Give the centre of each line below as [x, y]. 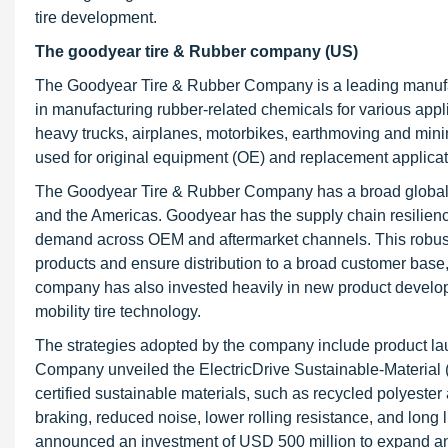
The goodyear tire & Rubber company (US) [196, 51]
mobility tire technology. [118, 311]
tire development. [96, 17]
